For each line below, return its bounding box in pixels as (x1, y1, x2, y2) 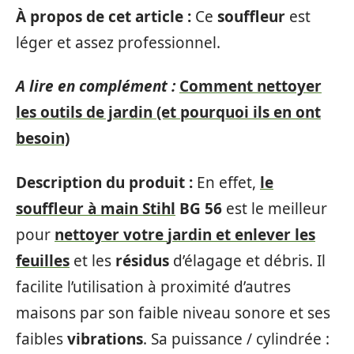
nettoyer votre (55, 224, 168, 245)
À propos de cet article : (16, 6, 191, 27)
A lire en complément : (16, 76, 175, 96)
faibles (16, 328, 67, 349)
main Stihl (100, 198, 175, 219)
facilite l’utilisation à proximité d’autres (16, 276, 291, 297)
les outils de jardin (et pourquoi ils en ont (16, 102, 321, 122)
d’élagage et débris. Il (169, 250, 326, 271)
